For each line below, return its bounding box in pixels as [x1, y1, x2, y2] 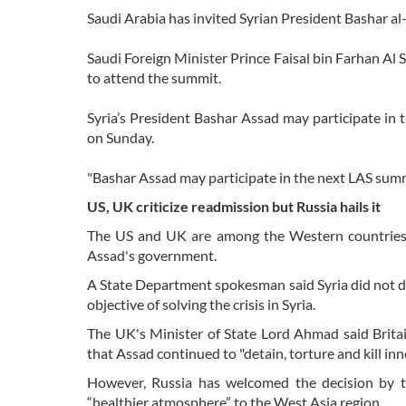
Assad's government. [87, 246, 217, 265]
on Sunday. [87, 129, 154, 147]
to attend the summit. [87, 69, 221, 87]
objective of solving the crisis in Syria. [87, 295, 315, 314]
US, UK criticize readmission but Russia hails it [87, 198, 383, 216]
